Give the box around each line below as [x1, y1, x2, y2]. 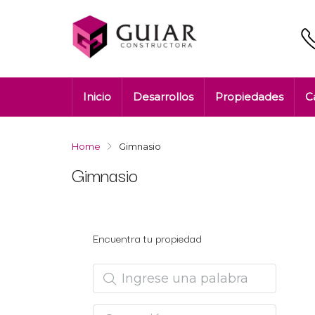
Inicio [83, 90, 111, 103]
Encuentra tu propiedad [93, 229, 202, 246]
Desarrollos [133, 90, 193, 103]
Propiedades [215, 90, 283, 103]
